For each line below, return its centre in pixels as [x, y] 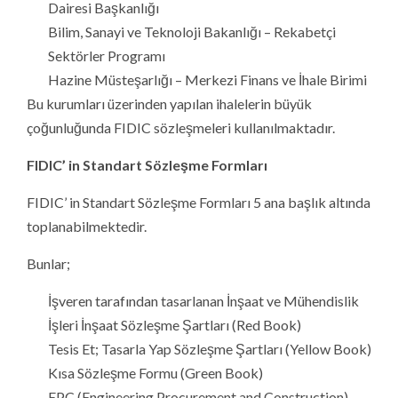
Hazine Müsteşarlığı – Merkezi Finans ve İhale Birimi [207, 79]
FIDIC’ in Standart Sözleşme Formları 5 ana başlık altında [199, 202]
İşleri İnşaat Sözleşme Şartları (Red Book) [175, 324]
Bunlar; [48, 263]
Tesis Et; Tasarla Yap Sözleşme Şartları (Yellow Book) [210, 348]
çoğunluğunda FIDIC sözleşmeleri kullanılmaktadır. [181, 127]
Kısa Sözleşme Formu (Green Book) [155, 372]
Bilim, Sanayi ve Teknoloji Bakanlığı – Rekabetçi [192, 31]
